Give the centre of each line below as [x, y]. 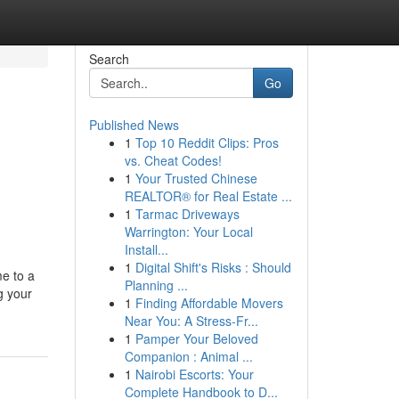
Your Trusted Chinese [196, 178]
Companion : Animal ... [188, 356]
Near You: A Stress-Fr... [191, 321]
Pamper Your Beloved [196, 338]
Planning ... [156, 285]
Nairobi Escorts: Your [194, 374]
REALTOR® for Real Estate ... [208, 196]
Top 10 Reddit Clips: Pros [207, 142]
